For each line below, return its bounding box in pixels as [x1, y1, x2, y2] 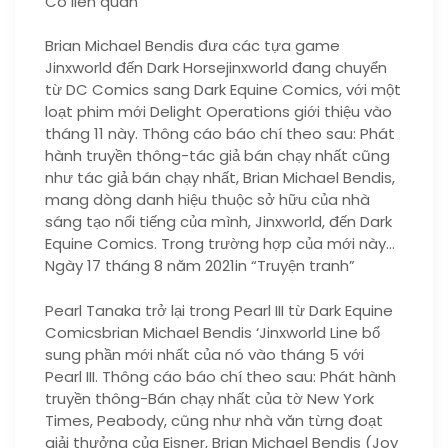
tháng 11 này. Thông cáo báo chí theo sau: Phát [45, 123, 395, 144]
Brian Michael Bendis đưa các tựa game [45, 35, 340, 56]
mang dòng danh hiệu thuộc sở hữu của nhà [45, 189, 370, 210]
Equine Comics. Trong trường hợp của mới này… [45, 233, 395, 254]
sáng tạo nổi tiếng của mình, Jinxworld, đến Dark [45, 211, 392, 232]
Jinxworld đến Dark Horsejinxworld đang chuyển [45, 57, 387, 78]
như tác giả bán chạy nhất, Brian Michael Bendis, [45, 167, 395, 188]
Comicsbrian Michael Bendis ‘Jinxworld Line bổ [45, 321, 380, 343]
